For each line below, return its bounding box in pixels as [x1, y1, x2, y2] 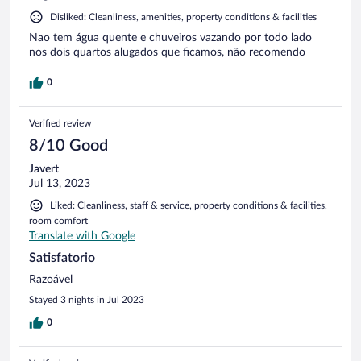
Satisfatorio [29, 251, 95, 265]
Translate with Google [29, 230, 135, 243]
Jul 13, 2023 [29, 178, 90, 190]
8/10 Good [29, 138, 108, 155]
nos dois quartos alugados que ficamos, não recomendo [29, 47, 305, 59]
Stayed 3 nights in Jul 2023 [29, 295, 144, 305]
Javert [29, 164, 59, 176]
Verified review [29, 118, 91, 129]
